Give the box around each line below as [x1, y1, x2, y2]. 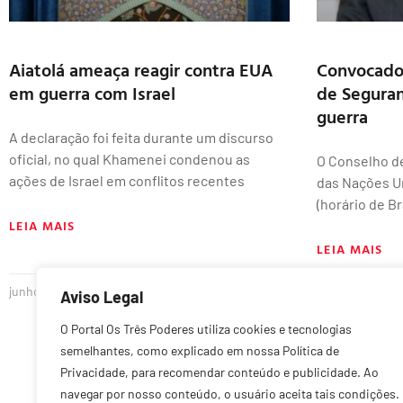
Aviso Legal [60, 287, 143, 307]
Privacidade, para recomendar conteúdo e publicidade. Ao [60, 364, 379, 380]
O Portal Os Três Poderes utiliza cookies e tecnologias [60, 321, 352, 336]
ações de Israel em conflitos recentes [9, 172, 245, 190]
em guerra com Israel [9, 79, 175, 107]
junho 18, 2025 [9, 283, 91, 300]
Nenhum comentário [105, 283, 221, 300]
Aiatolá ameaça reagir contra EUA [9, 56, 273, 84]
